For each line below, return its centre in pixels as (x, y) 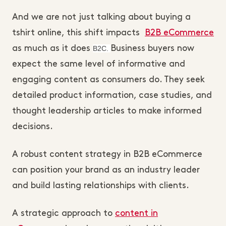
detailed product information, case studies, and (112, 95)
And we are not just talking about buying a (101, 17)
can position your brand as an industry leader (106, 170)
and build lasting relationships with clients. (101, 186)
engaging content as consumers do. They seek (108, 80)
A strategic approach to (64, 213)
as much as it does (52, 48)
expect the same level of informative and (99, 64)
